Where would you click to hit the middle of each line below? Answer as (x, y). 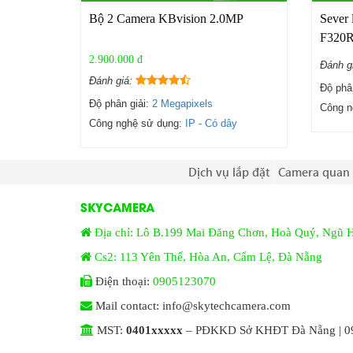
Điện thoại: (123, 282)
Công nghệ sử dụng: (137, 124)
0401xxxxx (154, 331)
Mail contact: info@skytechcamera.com (191, 306)
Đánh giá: (112, 81)
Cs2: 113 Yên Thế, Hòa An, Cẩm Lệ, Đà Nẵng (208, 257)
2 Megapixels (182, 104)
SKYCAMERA (117, 207)
